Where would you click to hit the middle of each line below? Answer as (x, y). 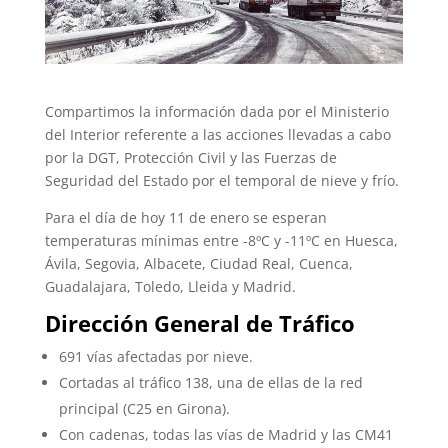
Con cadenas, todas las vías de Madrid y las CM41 (225, 434)
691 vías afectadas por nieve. (155, 356)
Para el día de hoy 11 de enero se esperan (185, 217)
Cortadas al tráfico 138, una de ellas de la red (210, 382)
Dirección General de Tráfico (199, 322)
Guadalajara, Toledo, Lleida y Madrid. (170, 286)
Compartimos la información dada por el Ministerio (216, 111)
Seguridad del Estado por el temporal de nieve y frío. (221, 180)
